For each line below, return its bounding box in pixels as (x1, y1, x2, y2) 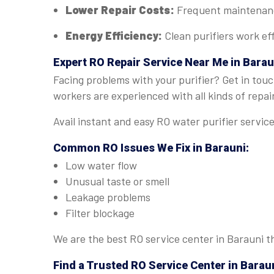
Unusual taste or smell (65, 174, 169, 188)
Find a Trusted (53, 259, 131, 272)
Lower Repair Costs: (65, 3, 177, 17)
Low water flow (65, 158, 137, 172)
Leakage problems (65, 190, 150, 204)
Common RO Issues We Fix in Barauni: (53, 141, 249, 154)
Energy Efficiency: (65, 29, 165, 42)
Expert (53, 56, 89, 68)
